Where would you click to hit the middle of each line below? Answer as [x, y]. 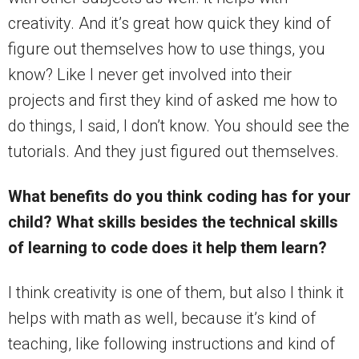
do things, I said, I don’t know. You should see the [179, 126]
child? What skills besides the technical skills [173, 222]
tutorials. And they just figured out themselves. [173, 152]
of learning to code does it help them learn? [167, 248]
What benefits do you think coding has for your [179, 197]
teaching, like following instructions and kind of [171, 344]
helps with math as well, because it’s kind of [162, 319]
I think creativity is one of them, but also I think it [176, 293]
